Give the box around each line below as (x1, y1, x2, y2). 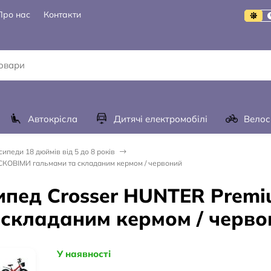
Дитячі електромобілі (114, 113, 207, 125)
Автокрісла (28, 113, 77, 125)
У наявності (56, 247, 111, 260)
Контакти (44, 9, 81, 21)
